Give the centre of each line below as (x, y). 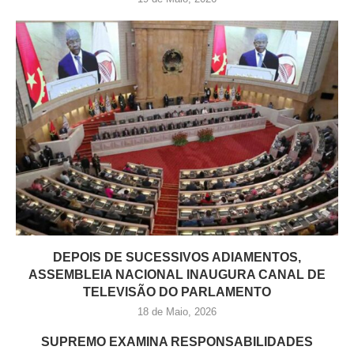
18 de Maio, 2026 (177, 312)
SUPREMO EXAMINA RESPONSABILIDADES (177, 342)
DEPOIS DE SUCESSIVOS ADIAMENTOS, (177, 258)
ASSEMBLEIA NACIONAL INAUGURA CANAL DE (177, 275)
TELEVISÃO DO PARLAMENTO (177, 292)
